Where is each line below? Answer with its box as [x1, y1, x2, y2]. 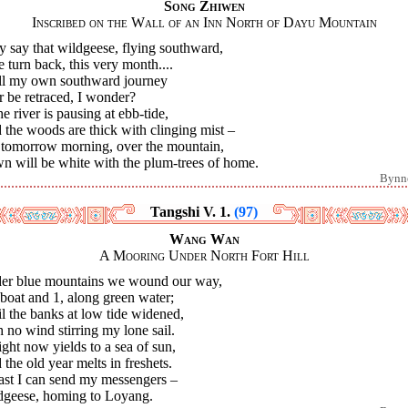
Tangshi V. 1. [150, 203, 234, 219]
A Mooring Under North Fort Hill [98, 247, 310, 263]
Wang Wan [168, 230, 240, 247]
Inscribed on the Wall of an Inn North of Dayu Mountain [31, 14, 377, 30]
